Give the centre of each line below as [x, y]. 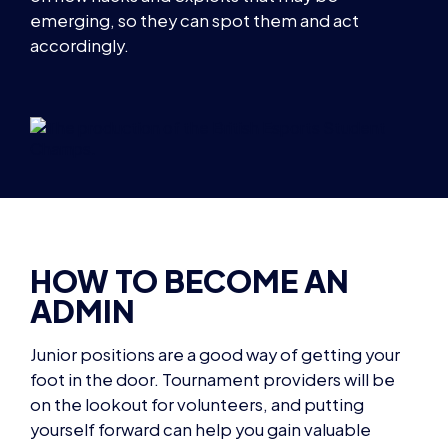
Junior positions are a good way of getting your [215, 355]
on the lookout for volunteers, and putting [197, 405]
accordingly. [79, 45]
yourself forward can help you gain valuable [200, 430]
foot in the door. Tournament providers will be [212, 380]
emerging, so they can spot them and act [194, 20]
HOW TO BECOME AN [189, 281]
